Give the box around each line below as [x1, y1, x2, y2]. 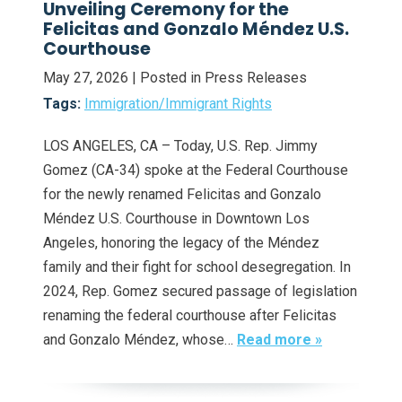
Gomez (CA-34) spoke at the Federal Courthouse [43, 161, 348, 179]
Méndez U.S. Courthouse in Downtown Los [43, 209, 310, 227]
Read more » [237, 330, 322, 348]
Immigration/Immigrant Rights [84, 94, 272, 112]
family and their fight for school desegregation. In [43, 258, 351, 275]
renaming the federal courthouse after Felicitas [43, 306, 336, 324]
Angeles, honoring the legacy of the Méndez [43, 233, 319, 251]
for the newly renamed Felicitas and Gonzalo [43, 185, 321, 203]
